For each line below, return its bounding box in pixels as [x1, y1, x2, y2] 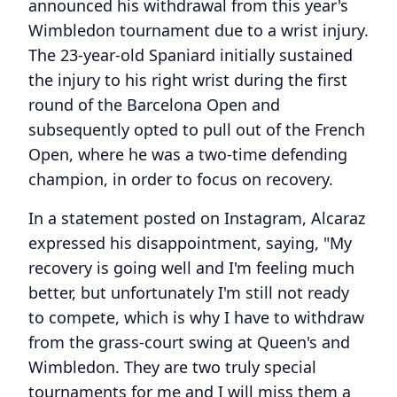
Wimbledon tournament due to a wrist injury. [28, 19, 369, 41]
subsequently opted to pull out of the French [28, 119, 365, 140]
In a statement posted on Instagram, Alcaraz [28, 207, 365, 229]
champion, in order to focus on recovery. [28, 168, 333, 190]
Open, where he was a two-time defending [28, 144, 347, 165]
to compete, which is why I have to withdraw [28, 307, 364, 328]
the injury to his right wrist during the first [28, 69, 347, 90]
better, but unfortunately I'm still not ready [28, 282, 349, 303]
